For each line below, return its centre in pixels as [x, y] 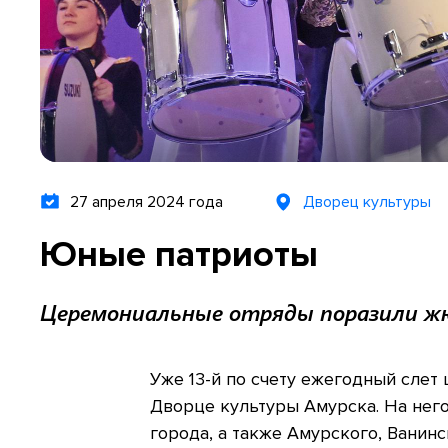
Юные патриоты [179, 255]
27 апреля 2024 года [146, 202]
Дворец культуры [367, 202]
